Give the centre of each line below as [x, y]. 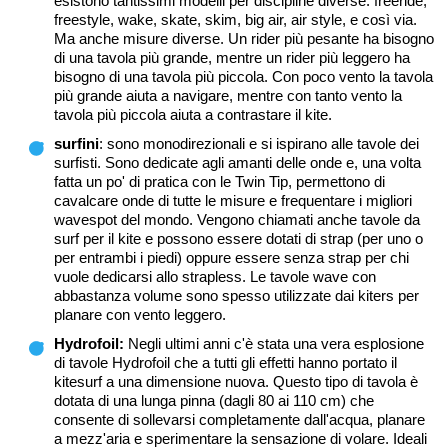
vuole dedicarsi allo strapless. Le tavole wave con [215, 277]
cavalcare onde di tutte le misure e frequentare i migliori [233, 201]
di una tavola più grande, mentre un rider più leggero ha [232, 58]
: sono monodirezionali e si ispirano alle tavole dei [259, 144]
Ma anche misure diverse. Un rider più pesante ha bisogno [244, 39]
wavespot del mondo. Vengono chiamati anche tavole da [237, 220]
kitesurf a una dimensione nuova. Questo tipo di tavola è [236, 382]
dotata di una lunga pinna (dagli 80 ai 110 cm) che [214, 401]
